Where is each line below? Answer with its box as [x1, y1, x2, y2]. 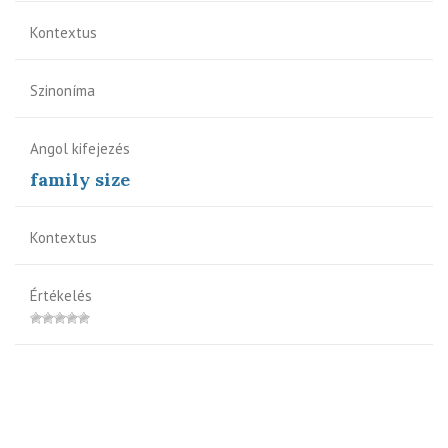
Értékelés [30, 285, 92, 305]
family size [30, 167, 130, 191]
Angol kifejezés [30, 138, 130, 158]
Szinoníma [30, 80, 95, 100]
